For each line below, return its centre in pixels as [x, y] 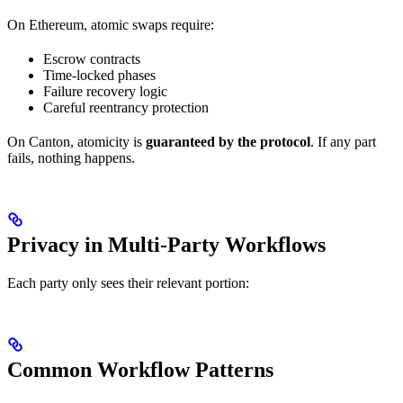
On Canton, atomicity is [76, 141]
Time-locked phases [99, 75]
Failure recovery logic [105, 91]
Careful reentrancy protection [126, 107]
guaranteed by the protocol [228, 141]
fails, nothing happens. [71, 157]
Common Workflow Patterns [140, 369]
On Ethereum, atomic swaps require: [111, 24]
